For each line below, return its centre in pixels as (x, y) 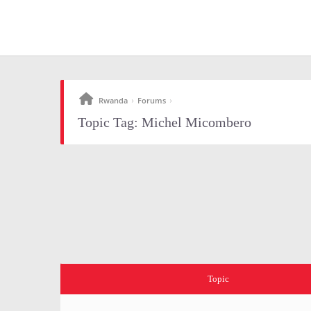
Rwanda (113, 100)
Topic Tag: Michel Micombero (165, 122)
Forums (152, 100)
